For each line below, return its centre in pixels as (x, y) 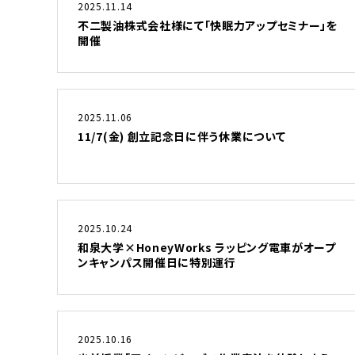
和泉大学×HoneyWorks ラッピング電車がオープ (207, 247)
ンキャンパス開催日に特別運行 (157, 262)
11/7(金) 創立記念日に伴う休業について (182, 136)
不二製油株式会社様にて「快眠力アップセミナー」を (208, 25)
